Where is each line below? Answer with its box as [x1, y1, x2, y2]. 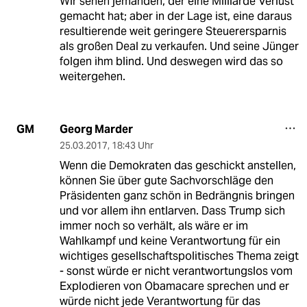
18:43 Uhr [111, 138, 153, 151]
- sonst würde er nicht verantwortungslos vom [59, 263, 293, 278]
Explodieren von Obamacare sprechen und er [59, 278, 289, 293]
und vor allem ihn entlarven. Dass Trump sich [59, 203, 285, 218]
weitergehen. [59, 69, 125, 84]
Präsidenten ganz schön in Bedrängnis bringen [59, 188, 295, 203]
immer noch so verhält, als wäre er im [59, 218, 248, 233]
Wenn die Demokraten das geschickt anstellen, [59, 158, 296, 173]
